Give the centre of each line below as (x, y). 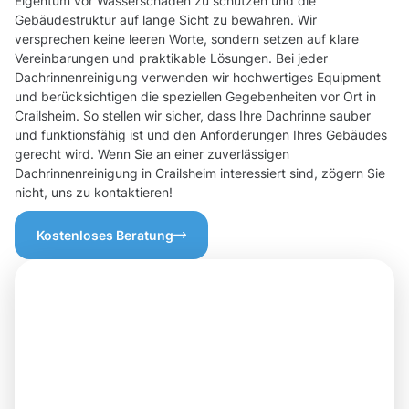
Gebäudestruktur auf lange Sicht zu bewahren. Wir (166, 20)
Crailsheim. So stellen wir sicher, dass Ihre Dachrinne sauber (193, 116)
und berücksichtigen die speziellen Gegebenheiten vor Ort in (195, 97)
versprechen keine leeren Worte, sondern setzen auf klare (187, 39)
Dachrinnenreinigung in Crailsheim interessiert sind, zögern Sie (200, 173)
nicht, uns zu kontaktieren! (94, 193)
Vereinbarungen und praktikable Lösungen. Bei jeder (171, 58)
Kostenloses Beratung (105, 236)
